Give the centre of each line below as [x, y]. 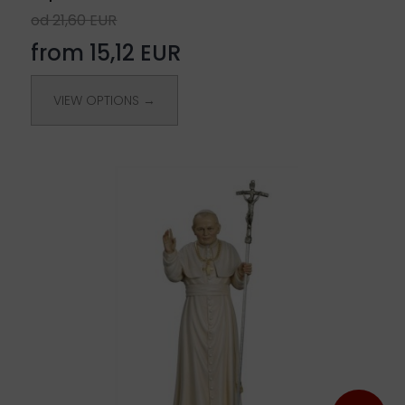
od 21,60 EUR [74, 20]
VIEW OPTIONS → [105, 100]
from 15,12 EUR [106, 52]
